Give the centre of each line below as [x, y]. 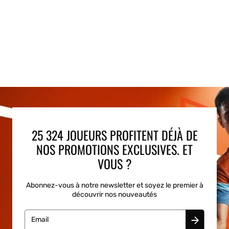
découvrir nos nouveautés [114, 194]
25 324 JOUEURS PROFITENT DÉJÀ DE [114, 135]
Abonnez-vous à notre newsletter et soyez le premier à [114, 185]
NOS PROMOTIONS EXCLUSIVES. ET [114, 149]
